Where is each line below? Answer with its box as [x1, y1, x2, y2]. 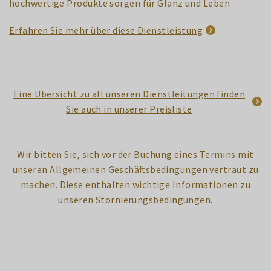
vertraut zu [207, 163, 259, 175]
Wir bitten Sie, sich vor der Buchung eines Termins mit [17, 148, 254, 160]
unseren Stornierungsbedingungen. [58, 193, 213, 206]
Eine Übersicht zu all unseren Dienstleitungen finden [13, 87, 246, 100]
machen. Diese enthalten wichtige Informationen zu [21, 178, 250, 191]
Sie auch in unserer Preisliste [66, 102, 192, 115]
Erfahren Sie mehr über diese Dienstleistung [9, 24, 203, 36]
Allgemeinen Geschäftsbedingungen [50, 163, 208, 175]
